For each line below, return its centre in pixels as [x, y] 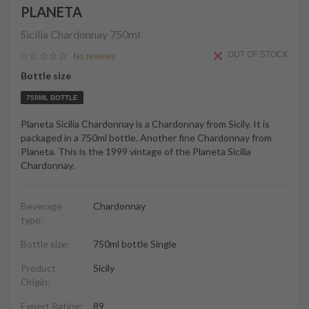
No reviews [94, 56]
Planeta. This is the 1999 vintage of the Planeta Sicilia [136, 151]
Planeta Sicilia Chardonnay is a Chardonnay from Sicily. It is [145, 124]
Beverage [41, 206]
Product [38, 268]
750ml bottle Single [135, 244]
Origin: [36, 282]
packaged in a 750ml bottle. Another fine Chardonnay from [146, 138]
